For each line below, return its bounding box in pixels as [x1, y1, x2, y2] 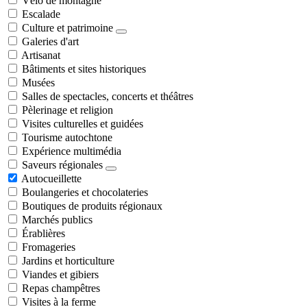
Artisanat [21, 49, 60, 61]
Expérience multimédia [22, 145, 121, 157]
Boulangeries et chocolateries [22, 186, 148, 198]
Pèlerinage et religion [22, 103, 113, 116]
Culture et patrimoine [22, 21, 113, 34]
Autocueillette [21, 172, 82, 184]
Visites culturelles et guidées [22, 117, 143, 130]
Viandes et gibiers [22, 268, 99, 280]
